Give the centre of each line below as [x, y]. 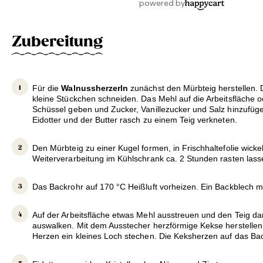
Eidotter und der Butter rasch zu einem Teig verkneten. [135, 120]
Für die [47, 88]
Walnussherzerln [96, 88]
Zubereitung [57, 41]
